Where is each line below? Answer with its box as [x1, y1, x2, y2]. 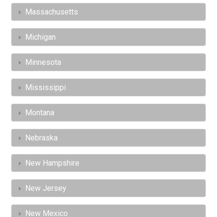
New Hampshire [25, 158, 79, 168]
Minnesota [25, 58, 61, 67]
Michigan [25, 32, 56, 42]
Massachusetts [25, 7, 78, 17]
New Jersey [25, 184, 66, 193]
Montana [25, 108, 54, 118]
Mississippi [25, 83, 66, 93]
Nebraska [25, 133, 58, 143]
